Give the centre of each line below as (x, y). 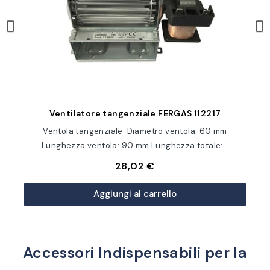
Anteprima (135, 112)
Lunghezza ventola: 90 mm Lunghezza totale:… (135, 146)
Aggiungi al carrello (135, 194)
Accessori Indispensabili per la (135, 253)
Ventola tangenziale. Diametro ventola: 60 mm (135, 131)
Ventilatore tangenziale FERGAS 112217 (135, 113)
